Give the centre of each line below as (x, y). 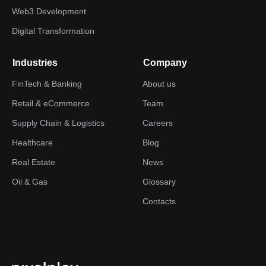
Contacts (159, 201)
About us (159, 84)
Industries (35, 63)
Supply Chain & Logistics (58, 123)
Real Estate (34, 162)
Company (165, 63)
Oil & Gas (30, 182)
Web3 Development (49, 11)
